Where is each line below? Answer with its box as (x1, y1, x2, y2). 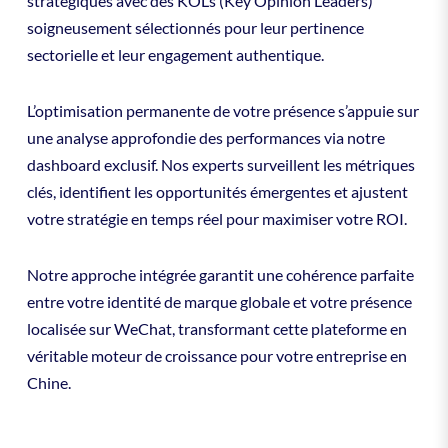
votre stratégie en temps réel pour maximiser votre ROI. (26, 209, 407, 229)
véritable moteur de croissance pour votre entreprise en (26, 345, 407, 365)
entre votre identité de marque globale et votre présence (26, 291, 412, 311)
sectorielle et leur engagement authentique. (26, 45, 324, 65)
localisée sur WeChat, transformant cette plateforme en (26, 318, 407, 338)
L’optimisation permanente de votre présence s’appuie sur (26, 101, 419, 121)
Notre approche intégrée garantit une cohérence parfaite (26, 264, 414, 284)
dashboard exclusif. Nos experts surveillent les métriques (26, 155, 415, 175)
